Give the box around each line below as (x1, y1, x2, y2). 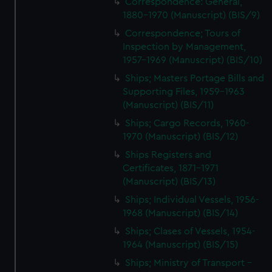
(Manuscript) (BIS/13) (123, 177, 216, 186)
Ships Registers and (125, 150, 212, 160)
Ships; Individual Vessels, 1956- (125, 195, 260, 205)
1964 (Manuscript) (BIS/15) (123, 240, 239, 250)
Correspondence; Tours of (125, 29, 241, 38)
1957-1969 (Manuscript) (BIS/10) (123, 55, 263, 65)
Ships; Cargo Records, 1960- (125, 118, 250, 128)
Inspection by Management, (123, 42, 246, 52)
